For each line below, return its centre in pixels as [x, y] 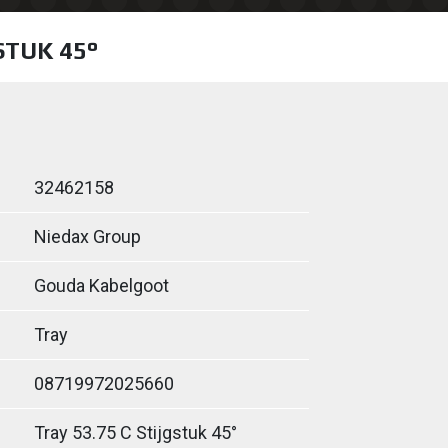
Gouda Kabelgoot [101, 285]
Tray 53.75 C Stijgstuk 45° [135, 432]
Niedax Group [87, 236]
